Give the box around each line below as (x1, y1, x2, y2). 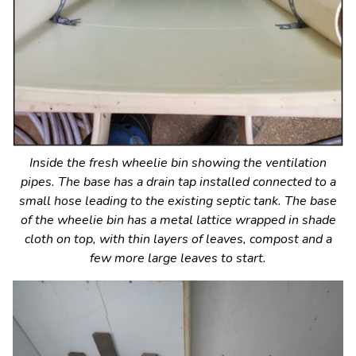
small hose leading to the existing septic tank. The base (19, 192, 337, 210)
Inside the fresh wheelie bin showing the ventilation (29, 153, 327, 172)
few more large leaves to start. (90, 249, 266, 267)
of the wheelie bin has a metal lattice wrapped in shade (20, 211, 336, 229)
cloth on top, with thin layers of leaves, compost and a (24, 230, 332, 248)
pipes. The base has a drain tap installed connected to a (20, 172, 336, 191)
